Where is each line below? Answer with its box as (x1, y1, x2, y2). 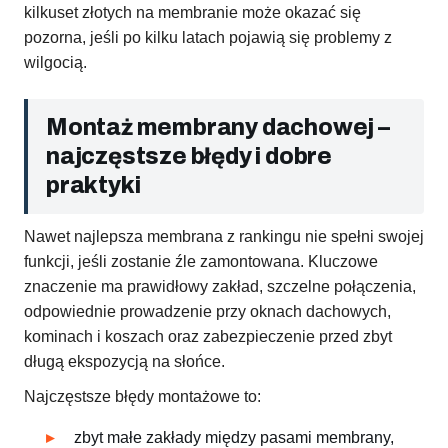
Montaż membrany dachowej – (46, 115, 390, 141)
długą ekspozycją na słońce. (24, 353, 225, 371)
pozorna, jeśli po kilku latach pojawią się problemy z (24, 29, 392, 47)
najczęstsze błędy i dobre (46, 144, 332, 170)
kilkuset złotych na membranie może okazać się (24, 4, 361, 22)
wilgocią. (24, 54, 87, 72)
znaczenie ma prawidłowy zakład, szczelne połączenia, (24, 278, 416, 296)
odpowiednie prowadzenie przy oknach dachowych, (24, 303, 391, 321)
